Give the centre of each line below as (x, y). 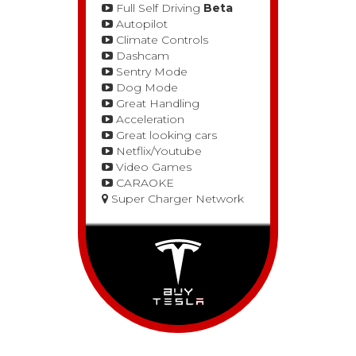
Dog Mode (145, 88)
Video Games (152, 167)
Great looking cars (165, 135)
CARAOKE (143, 183)
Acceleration (149, 120)
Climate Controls (161, 40)
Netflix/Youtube (157, 151)
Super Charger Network (176, 199)
